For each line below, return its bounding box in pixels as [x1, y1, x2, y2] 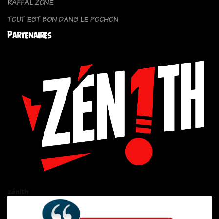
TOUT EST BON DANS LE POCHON [7, 14, 118, 24]
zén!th [7, 186, 28, 197]
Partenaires [7, 30, 51, 41]
